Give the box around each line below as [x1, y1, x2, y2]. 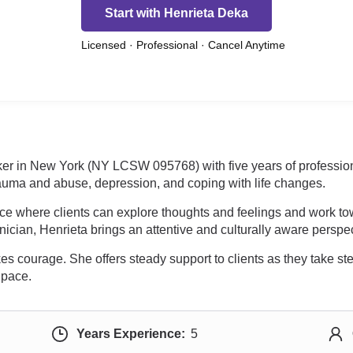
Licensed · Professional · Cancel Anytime [81, 39, 285, 51]
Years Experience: [76, 327, 185, 340]
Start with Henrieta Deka [105, 6, 248, 20]
